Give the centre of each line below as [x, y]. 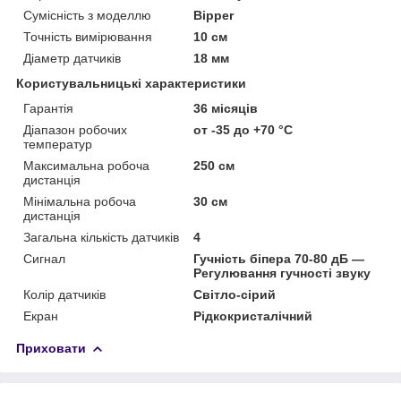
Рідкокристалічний [253, 316]
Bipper [214, 15]
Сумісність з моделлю [87, 15]
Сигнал [44, 258]
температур [58, 144]
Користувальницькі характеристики [131, 83]
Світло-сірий [235, 294]
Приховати [51, 348]
